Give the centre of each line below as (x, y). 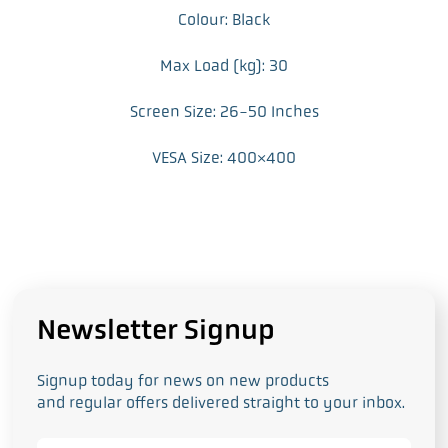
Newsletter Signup (156, 330)
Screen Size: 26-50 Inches (224, 112)
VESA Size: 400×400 (224, 158)
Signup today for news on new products (183, 381)
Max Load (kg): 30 (224, 66)
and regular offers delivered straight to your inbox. (221, 403)
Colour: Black (224, 20)
